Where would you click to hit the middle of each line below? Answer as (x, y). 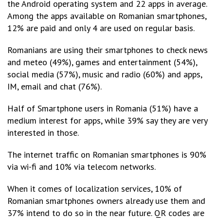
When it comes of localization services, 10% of (95, 189)
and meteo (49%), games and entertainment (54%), (102, 62)
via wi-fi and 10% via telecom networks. (82, 167)
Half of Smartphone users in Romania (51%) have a (103, 108)
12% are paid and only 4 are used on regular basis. (101, 28)
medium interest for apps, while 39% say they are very (107, 120)
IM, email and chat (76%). (54, 86)
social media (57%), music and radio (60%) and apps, (105, 74)
